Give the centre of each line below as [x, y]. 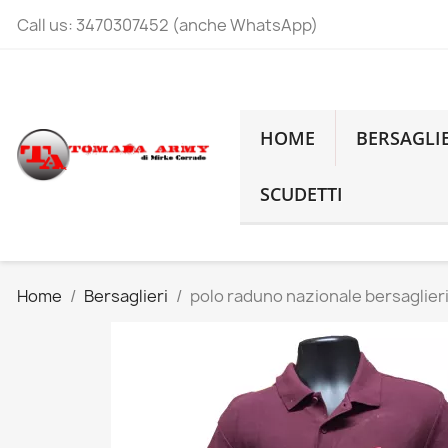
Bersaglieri [126, 296]
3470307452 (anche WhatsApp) [197, 25]
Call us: [46, 25]
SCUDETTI [302, 194]
